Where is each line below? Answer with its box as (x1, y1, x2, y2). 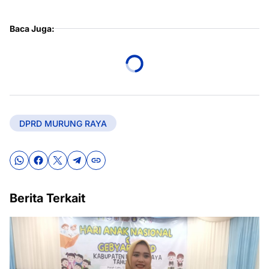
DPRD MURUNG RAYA (19, 118, 107, 128)
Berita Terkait (10, 191, 85, 205)
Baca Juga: (10, 23, 55, 34)
